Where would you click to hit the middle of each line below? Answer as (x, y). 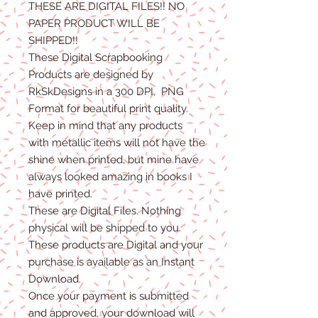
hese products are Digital (97, 245)
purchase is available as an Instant (111, 262)
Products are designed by (91, 74)
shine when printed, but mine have (114, 159)
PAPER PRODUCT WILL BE (94, 23)
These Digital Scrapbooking (95, 57)
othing (165, 210)
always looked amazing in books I (110, 176)
